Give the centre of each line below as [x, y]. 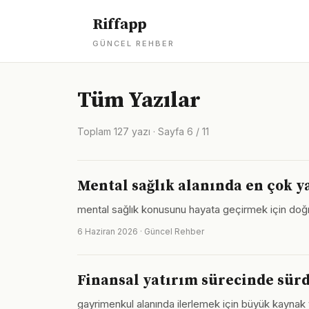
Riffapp [120, 24]
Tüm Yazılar [139, 101]
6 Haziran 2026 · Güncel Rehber [141, 231]
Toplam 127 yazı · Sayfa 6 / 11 [143, 131]
